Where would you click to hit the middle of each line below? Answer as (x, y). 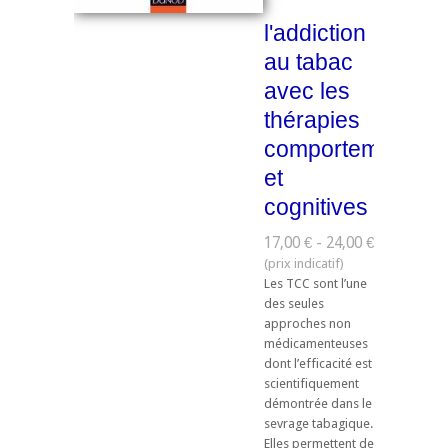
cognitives (316, 206)
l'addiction (315, 32)
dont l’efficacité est (318, 364)
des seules (294, 304)
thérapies (312, 119)
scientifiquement (311, 384)
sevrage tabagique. (318, 424)
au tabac (308, 61)
